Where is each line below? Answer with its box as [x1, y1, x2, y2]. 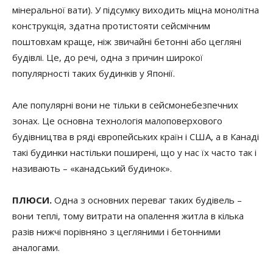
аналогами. [12, 241, 60, 253]
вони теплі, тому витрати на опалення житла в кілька [12, 210, 244, 222]
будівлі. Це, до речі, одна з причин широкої [12, 51, 203, 63]
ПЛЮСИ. [12, 194, 54, 206]
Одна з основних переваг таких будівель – [54, 194, 242, 206]
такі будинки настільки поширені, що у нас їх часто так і [12, 146, 257, 158]
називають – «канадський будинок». [12, 162, 172, 174]
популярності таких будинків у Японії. [12, 67, 175, 79]
